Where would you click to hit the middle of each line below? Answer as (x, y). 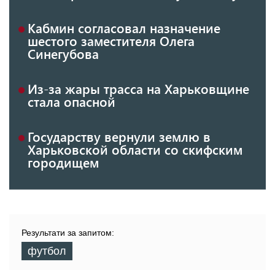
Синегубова (63, 54)
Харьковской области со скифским (135, 149)
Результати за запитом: (68, 233)
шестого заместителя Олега (111, 41)
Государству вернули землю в (119, 137)
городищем (63, 162)
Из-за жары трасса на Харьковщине (138, 89)
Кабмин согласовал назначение (124, 28)
